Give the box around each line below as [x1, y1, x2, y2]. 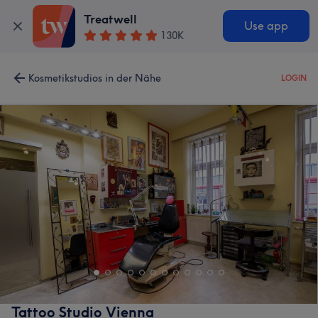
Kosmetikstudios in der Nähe [28, 72, 161, 84]
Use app [243, 19, 288, 33]
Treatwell [84, 12, 138, 27]
